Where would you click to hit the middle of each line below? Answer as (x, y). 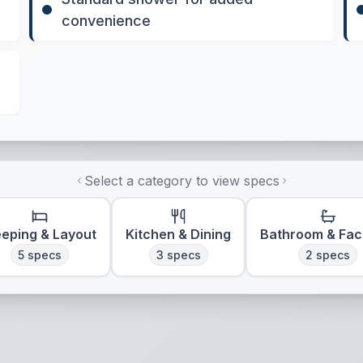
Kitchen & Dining (178, 234)
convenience (107, 21)
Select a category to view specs (181, 181)
